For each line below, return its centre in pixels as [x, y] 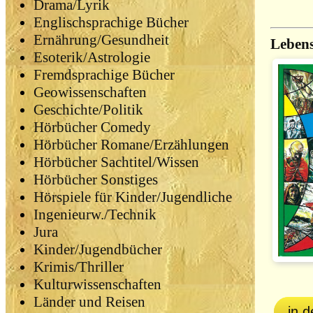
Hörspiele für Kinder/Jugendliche [133, 197]
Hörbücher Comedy [92, 128]
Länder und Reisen [89, 302]
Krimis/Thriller [79, 267]
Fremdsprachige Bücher [104, 75]
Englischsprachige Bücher [111, 23]
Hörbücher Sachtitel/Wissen [116, 162]
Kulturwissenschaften [97, 285]
